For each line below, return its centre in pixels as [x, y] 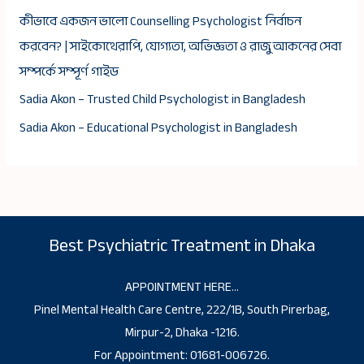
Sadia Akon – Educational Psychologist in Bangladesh [158, 128]
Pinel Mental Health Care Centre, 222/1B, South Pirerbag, [182, 310]
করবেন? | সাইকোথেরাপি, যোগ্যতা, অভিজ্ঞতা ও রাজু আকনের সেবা [180, 46]
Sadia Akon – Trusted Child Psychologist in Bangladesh [162, 100]
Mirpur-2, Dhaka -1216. [182, 333]
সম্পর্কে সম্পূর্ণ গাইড [69, 71]
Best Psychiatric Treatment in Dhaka [182, 246]
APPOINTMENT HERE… [182, 288]
